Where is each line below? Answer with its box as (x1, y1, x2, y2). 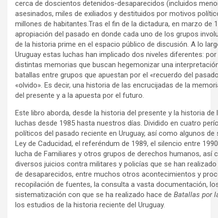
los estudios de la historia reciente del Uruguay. (15, 200, 167, 209)
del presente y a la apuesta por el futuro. (15, 91, 144, 100)
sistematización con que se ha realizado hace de (15, 190, 174, 199)
